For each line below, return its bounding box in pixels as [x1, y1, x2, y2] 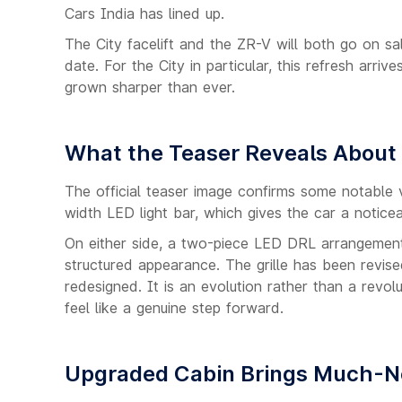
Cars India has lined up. [65, 4, 224, 22]
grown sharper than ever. [65, 78, 235, 96]
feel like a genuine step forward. [65, 299, 284, 317]
